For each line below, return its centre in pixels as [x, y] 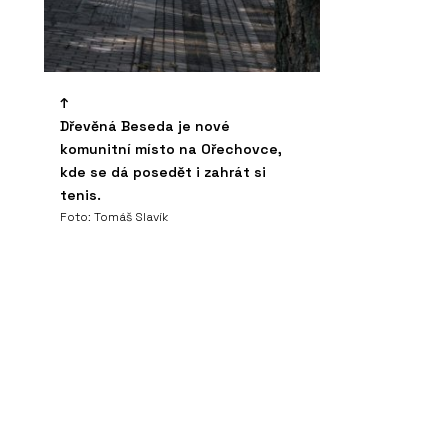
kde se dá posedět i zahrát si [163, 171]
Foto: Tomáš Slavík [114, 216]
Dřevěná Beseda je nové [145, 125]
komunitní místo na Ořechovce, [171, 148]
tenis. [80, 194]
